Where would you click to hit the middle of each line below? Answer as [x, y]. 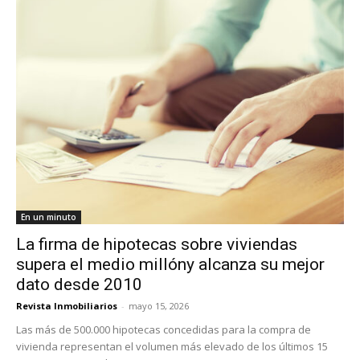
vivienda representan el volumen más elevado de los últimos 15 [172, 346]
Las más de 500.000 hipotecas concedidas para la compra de [164, 329]
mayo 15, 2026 [159, 305]
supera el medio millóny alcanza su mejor [170, 264]
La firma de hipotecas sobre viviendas [157, 244]
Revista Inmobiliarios [67, 305]
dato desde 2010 [79, 284]
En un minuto [49, 217]
